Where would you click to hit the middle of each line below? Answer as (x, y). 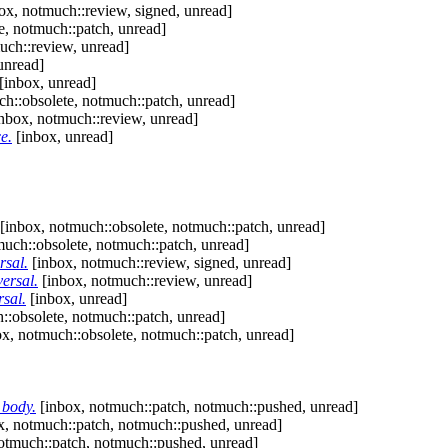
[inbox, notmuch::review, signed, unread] (159, 263)
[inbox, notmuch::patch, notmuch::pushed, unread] (197, 407)
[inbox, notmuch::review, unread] (145, 281)
